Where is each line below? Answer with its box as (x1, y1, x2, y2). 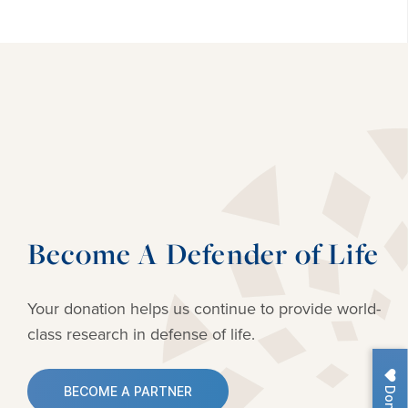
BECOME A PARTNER (64, 383, 192, 400)
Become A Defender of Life (27, 234, 379, 274)
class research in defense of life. (27, 322, 255, 347)
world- (332, 297, 381, 321)
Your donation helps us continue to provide (27, 297, 332, 321)
